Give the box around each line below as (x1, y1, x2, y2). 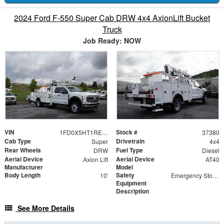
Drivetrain (116, 136, 144, 146)
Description (116, 186, 149, 196)
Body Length (4, 170, 40, 180)
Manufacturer (4, 162, 43, 172)
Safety (116, 170, 134, 180)
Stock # (116, 127, 137, 137)
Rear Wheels (4, 145, 41, 155)
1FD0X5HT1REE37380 (101, 128, 108, 137)
